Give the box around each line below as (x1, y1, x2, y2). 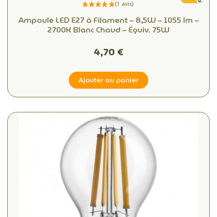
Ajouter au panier (78, 74, 139, 85)
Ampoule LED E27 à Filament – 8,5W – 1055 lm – (18, 14, 199, 26)
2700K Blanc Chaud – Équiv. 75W (47, 23, 170, 36)
